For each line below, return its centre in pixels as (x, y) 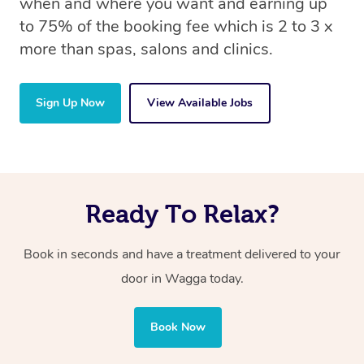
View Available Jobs (200, 103)
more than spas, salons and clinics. (146, 50)
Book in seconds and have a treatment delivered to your (182, 255)
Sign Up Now (70, 103)
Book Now (178, 327)
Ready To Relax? (182, 214)
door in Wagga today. (182, 279)
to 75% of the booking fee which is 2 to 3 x (176, 27)
